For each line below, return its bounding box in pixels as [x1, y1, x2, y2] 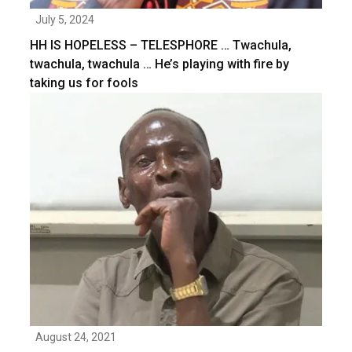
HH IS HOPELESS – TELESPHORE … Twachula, [30, 37, 291, 53]
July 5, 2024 [35, 13, 94, 26]
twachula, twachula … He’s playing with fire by [30, 56, 289, 71]
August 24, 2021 [35, 331, 116, 344]
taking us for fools [30, 75, 138, 90]
